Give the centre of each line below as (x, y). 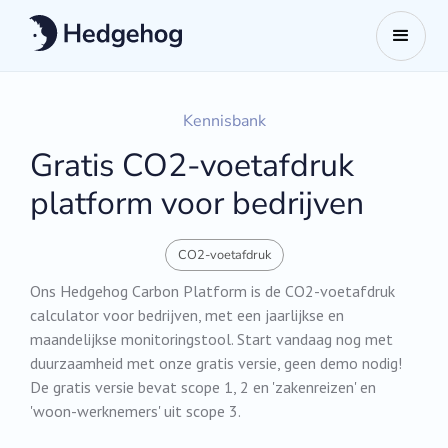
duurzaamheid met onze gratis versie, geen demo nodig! (216, 363)
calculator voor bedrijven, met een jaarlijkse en (187, 315)
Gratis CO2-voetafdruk (192, 165)
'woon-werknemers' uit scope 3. (136, 411)
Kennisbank (224, 121)
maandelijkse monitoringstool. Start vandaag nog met (212, 339)
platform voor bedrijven (197, 203)
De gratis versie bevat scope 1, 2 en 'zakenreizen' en (203, 387)
